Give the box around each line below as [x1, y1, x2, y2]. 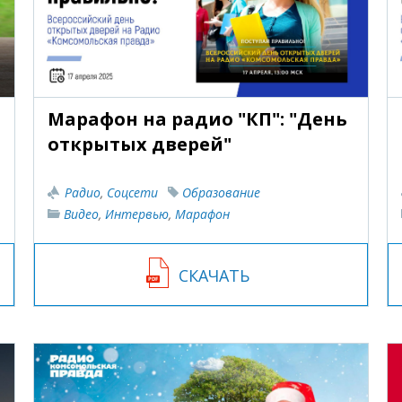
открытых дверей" [48, 131, 232, 156]
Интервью [105, 205, 170, 223]
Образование [182, 183, 261, 201]
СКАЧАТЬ [179, 264, 250, 286]
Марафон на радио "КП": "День [48, 106, 348, 131]
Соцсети [107, 183, 159, 201]
